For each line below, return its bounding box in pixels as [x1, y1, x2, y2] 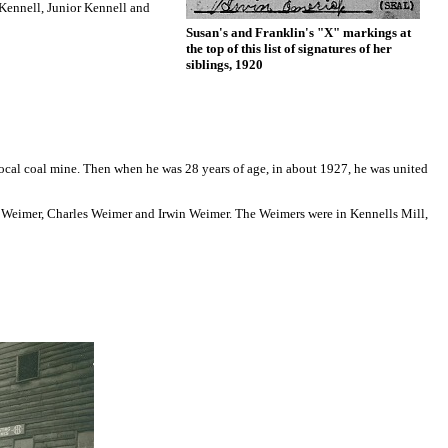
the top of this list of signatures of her [185, 41, 392, 56]
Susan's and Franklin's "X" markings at [185, 25, 411, 40]
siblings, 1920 [185, 57, 263, 72]
